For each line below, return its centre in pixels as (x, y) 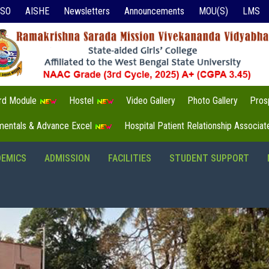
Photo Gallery (212, 100)
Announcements (154, 11)
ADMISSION (67, 158)
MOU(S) (213, 11)
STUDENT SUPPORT (209, 158)
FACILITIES (130, 158)
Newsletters (86, 11)
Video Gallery (150, 100)
